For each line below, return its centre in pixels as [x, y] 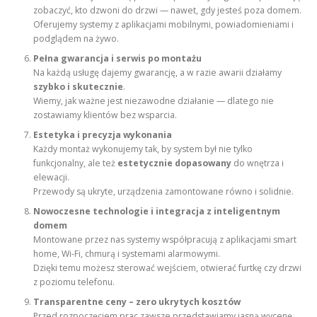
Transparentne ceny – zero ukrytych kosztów [137, 302]
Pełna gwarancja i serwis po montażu [118, 59]
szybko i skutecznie [79, 87]
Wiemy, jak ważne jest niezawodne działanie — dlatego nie [154, 101]
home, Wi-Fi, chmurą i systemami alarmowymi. [127, 254]
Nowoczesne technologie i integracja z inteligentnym [157, 212]
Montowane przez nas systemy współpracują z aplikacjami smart [165, 240]
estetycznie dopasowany [175, 163]
